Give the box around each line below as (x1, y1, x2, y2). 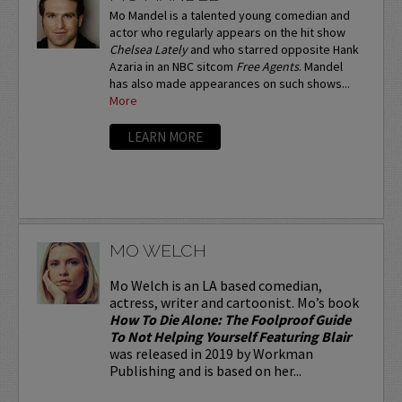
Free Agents (235, 58, 299, 75)
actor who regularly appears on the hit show (109, 24, 345, 41)
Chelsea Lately (109, 41, 188, 58)
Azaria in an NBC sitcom (109, 58, 236, 75)
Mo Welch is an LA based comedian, (109, 275, 322, 294)
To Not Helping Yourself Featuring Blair (109, 327, 351, 345)
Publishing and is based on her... (109, 361, 301, 380)
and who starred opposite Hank (187, 41, 359, 58)
